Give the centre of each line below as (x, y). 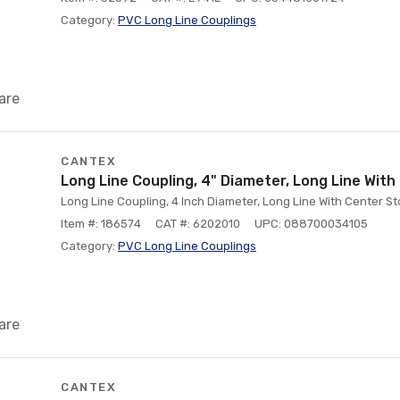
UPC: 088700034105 (311, 224)
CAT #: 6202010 (198, 224)
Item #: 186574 (101, 224)
